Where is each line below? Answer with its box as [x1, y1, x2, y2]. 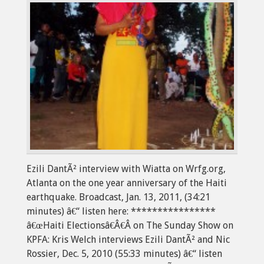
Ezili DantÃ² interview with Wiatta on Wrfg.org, [27, 163, 226, 174]
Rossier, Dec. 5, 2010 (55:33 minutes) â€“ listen [27, 247, 222, 259]
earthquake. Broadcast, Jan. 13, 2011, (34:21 [27, 191, 210, 203]
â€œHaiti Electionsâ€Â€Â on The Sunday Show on [27, 219, 233, 231]
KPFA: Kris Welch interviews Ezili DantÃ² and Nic [27, 233, 230, 245]
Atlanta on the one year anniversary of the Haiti [27, 177, 227, 189]
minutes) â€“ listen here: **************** [27, 205, 216, 217]
